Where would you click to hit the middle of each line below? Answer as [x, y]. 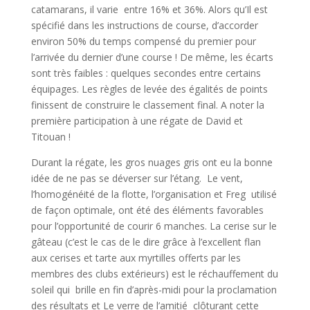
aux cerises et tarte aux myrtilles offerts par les [136, 258]
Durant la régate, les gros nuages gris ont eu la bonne [152, 163]
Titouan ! [51, 137]
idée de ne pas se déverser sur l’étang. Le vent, [137, 179]
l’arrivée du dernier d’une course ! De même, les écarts [152, 57]
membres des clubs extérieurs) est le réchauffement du [154, 274]
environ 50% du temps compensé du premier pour [143, 42]
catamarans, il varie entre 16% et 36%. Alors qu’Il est [149, 10]
